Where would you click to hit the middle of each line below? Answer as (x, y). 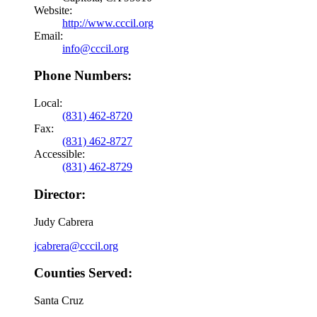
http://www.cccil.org (108, 23)
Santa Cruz (59, 301)
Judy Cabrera (64, 221)
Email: (48, 35)
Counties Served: (83, 273)
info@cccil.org (96, 48)
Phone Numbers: (83, 76)
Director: (60, 194)
